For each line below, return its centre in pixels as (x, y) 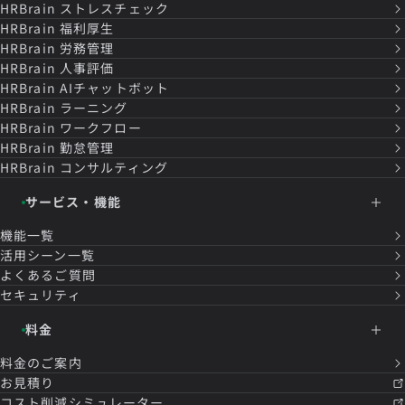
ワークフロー (100, 128)
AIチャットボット (114, 88)
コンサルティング (113, 168)
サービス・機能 (73, 202)
